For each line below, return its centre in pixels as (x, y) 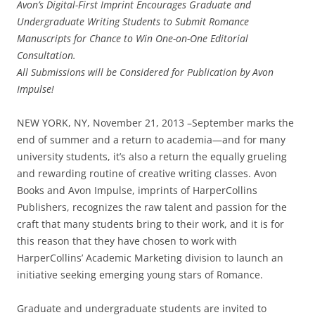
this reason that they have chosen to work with (127, 240)
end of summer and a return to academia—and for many (151, 139)
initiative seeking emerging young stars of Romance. (140, 274)
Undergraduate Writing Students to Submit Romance (133, 21)
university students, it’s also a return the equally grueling (152, 156)
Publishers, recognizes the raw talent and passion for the (152, 207)
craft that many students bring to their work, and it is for (150, 224)
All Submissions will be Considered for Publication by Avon (145, 72)
